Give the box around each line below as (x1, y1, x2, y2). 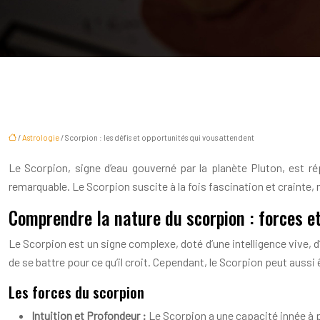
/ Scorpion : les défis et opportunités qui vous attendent (59, 133, 254, 142)
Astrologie (22, 133, 59, 142)
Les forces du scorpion (9, 281, 144, 303)
